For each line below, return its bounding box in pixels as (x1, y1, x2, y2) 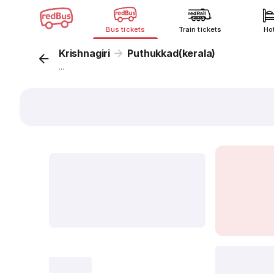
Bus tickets (106, 25, 145, 34)
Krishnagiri (59, 47, 111, 59)
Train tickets (179, 25, 221, 34)
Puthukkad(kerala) (127, 47, 216, 59)
